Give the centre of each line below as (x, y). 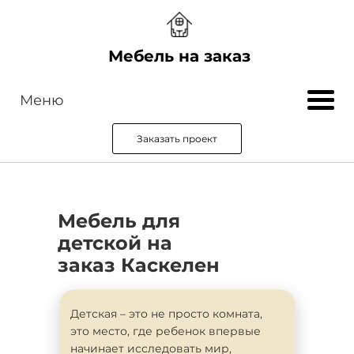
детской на (115, 243)
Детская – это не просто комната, (166, 314)
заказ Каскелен (139, 265)
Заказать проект (177, 139)
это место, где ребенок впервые (166, 331)
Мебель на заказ (179, 56)
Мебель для (119, 221)
